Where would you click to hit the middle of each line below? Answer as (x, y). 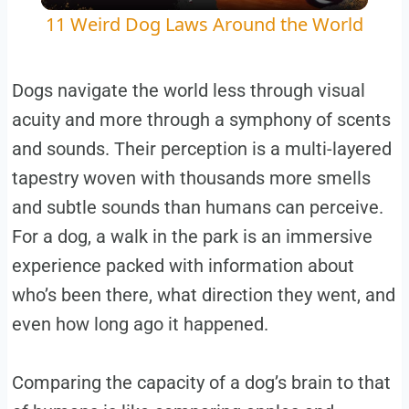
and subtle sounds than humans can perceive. (197, 207)
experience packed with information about (183, 265)
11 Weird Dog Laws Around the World (204, 24)
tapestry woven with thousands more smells (191, 178)
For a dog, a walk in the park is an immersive (192, 236)
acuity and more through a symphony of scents (201, 119)
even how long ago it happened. (140, 324)
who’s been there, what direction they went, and (203, 294)
